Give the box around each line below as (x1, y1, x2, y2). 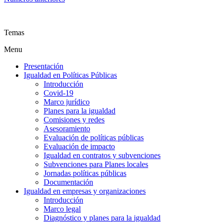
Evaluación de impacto (44, 142, 115, 151)
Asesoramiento (44, 124, 90, 133)
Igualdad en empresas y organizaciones (24, 186, 146, 195)
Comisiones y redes (44, 115, 105, 124)
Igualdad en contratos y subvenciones (44, 151, 161, 160)
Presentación (24, 61, 63, 70)
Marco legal (44, 204, 81, 213)
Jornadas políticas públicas (44, 168, 126, 177)
